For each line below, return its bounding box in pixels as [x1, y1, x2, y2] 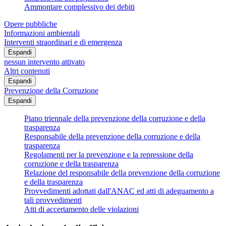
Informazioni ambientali [4, 28, 80, 37]
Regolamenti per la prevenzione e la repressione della [24, 150, 193, 159]
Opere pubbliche [4, 19, 57, 28]
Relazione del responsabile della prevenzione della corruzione [24, 168, 220, 177]
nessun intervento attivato [4, 57, 85, 66]
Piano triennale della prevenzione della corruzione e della [24, 114, 205, 123]
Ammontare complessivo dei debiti [24, 2, 135, 11]
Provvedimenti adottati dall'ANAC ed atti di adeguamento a [24, 186, 214, 195]
